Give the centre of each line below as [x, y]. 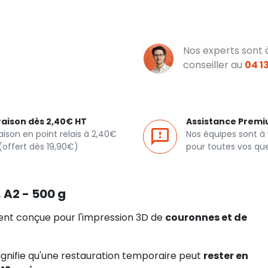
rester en [226, 256]
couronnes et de [206, 217]
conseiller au [214, 65]
